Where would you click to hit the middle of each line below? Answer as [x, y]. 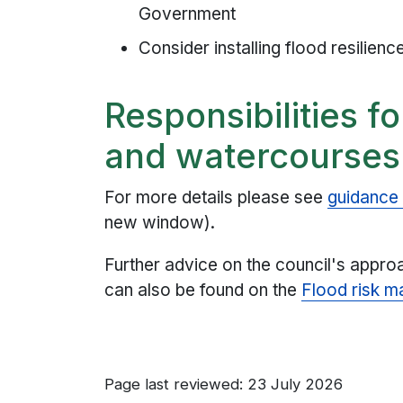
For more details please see [216, 197]
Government [188, 13]
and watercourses [253, 156]
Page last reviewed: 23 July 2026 [224, 384]
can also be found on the [203, 290]
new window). [160, 222]
